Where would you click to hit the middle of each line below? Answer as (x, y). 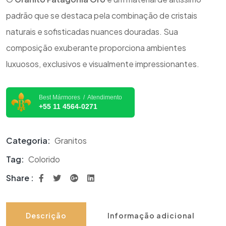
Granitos (71, 141)
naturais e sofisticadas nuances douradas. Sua (92, 32)
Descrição (46, 216)
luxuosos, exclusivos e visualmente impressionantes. (103, 64)
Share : (20, 178)
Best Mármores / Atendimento (80, 97)
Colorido (44, 159)
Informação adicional (151, 216)
